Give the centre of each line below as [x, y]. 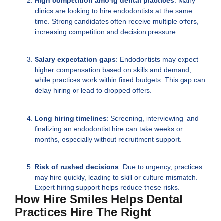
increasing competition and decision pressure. [106, 32]
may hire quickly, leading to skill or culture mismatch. [116, 177]
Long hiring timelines [71, 118]
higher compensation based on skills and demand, [113, 70]
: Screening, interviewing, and [153, 118]
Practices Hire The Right [83, 212]
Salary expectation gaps [75, 59]
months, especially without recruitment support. [108, 139]
